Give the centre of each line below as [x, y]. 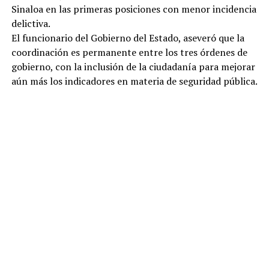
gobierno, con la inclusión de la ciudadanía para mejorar [133, 66]
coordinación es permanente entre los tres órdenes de [129, 52]
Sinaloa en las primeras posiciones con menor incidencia [134, 9]
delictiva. [31, 23]
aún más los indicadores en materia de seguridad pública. [134, 81]
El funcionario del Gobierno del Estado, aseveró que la [128, 38]
